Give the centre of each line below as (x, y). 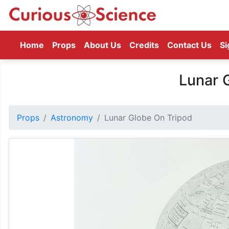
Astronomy (72, 118)
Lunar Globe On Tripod (148, 118)
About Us (102, 45)
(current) (62, 44)
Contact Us (189, 45)
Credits (144, 45)
